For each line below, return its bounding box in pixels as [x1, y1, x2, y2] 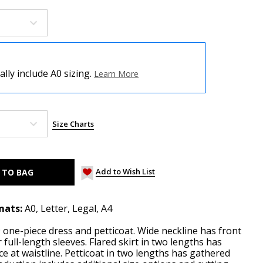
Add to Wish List [96, 166, 156, 177]
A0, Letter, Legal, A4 [25, 201, 112, 215]
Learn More [94, 68, 139, 80]
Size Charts [52, 118, 94, 129]
